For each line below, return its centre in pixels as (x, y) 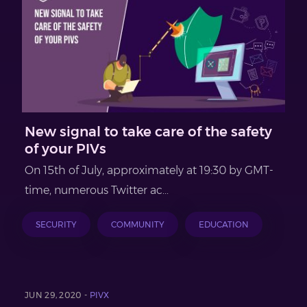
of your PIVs (65, 148)
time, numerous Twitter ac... (97, 190)
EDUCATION (224, 224)
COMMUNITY (138, 224)
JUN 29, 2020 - (57, 295)
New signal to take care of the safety (148, 131)
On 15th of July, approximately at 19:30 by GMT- (149, 170)
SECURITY (56, 224)
